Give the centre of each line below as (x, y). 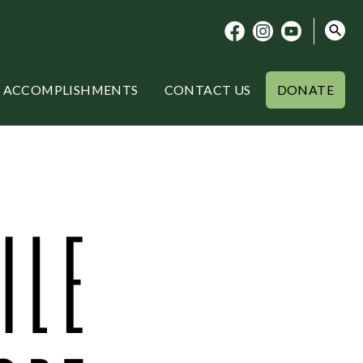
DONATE (305, 89)
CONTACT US (207, 89)
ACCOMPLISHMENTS (70, 89)
